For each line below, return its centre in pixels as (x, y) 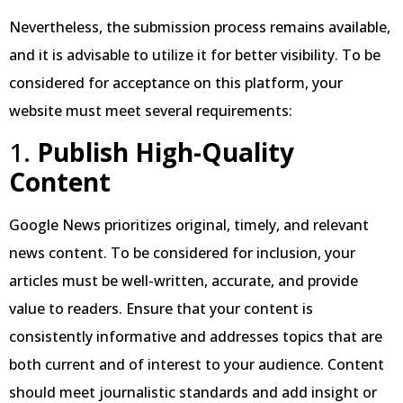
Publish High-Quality (166, 152)
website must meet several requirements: (151, 111)
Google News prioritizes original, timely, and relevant (189, 225)
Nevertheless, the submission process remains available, (200, 27)
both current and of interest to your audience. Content (197, 365)
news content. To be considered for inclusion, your (182, 253)
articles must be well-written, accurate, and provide (184, 281)
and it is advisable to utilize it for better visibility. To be (195, 55)
